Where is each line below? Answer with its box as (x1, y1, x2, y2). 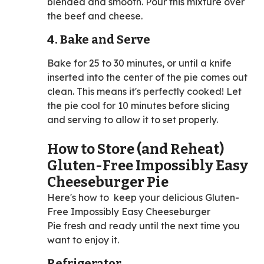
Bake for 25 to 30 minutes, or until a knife (47, 57, 232, 69)
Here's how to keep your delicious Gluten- (47, 191, 239, 203)
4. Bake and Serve (47, 32, 153, 47)
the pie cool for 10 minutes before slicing (47, 99, 230, 111)
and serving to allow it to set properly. (47, 113, 218, 126)
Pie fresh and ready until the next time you (47, 219, 240, 232)
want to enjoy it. (47, 233, 119, 246)
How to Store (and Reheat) (47, 140, 224, 157)
